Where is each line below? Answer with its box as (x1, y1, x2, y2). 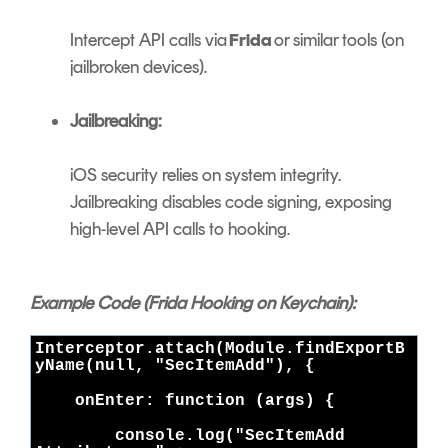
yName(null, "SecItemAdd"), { (35, 357, 325, 376)
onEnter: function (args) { (35, 392, 345, 411)
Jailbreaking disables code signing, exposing (70, 191, 392, 214)
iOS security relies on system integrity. (70, 164, 341, 187)
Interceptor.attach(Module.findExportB (35, 340, 405, 359)
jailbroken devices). (70, 56, 211, 79)
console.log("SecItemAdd (35, 427, 345, 446)
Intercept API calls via (70, 29, 229, 52)
